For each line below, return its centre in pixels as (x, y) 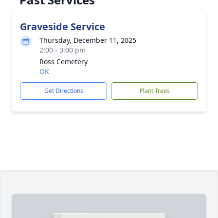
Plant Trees (154, 91)
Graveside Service (63, 27)
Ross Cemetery (64, 62)
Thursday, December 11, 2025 (88, 40)
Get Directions (64, 91)
